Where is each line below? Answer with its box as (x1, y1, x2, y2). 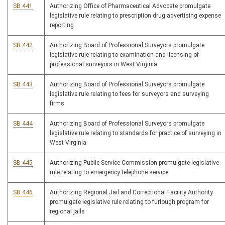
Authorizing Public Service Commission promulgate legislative (50, 159, 219, 167)
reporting (50, 22, 74, 29)
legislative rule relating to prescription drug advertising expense (50, 12, 221, 20)
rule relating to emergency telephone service (50, 169, 168, 176)
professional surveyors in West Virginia (50, 61, 157, 68)
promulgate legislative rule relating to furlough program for (50, 198, 209, 206)
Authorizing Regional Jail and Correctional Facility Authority (50, 189, 213, 196)
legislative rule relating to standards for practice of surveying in (50, 130, 221, 137)
